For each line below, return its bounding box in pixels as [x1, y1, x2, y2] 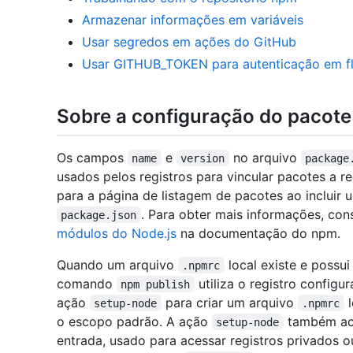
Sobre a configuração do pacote [57, 105, 351, 128]
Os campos [57, 149, 128, 165]
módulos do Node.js [57, 225, 176, 241]
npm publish [121, 277, 191, 291]
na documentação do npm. [176, 225, 340, 241]
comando [57, 275, 117, 292]
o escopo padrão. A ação [57, 313, 212, 329]
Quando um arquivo [57, 256, 178, 273]
